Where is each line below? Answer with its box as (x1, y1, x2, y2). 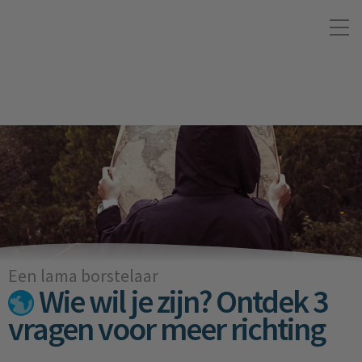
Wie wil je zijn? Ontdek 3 (34, 281, 328, 322)
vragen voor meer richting (8, 309, 325, 349)
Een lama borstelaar (8, 264, 158, 287)
